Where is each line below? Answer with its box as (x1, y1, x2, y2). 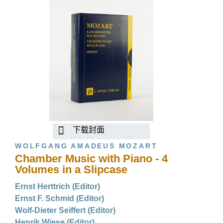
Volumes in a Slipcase (15, 163, 127, 176)
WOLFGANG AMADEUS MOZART (15, 142, 158, 150)
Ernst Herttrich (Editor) (15, 182, 100, 191)
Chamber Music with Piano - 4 (15, 152, 168, 165)
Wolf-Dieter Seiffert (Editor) (15, 206, 115, 215)
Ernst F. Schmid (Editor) (15, 194, 104, 203)
